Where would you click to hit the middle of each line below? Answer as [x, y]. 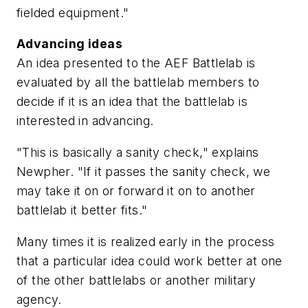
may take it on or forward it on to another [136, 190]
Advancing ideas [69, 44]
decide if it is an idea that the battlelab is [132, 102]
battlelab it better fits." [82, 210]
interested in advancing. [85, 121]
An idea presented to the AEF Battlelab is [136, 63]
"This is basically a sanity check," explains [138, 152]
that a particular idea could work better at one [150, 261]
